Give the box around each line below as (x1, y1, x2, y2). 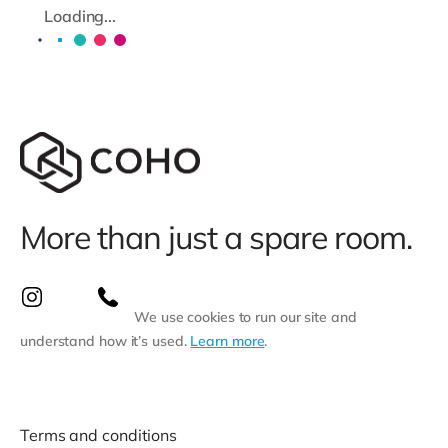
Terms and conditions (20, 425, 177, 446)
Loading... (44, 5, 116, 26)
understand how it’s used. (20, 332, 191, 351)
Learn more (190, 332, 265, 351)
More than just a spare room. (20, 217, 412, 258)
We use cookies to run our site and (134, 308, 357, 327)
